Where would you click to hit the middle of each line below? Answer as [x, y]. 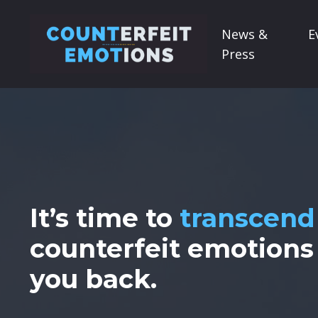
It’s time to [105, 218]
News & [245, 34]
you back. [93, 279]
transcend [247, 218]
